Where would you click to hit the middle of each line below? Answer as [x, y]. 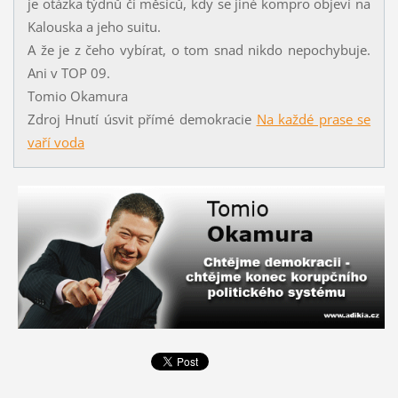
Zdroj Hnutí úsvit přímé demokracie [142, 119]
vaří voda [56, 143]
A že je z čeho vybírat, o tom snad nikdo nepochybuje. [199, 50]
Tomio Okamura [77, 96]
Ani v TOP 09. [68, 73]
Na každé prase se [314, 119]
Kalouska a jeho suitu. [94, 27]
